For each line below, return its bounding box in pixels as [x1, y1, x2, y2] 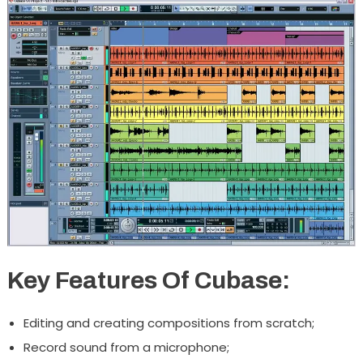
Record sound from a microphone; [23, 338, 229, 356]
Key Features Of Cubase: [6, 267, 290, 293]
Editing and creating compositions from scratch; [23, 314, 314, 331]
